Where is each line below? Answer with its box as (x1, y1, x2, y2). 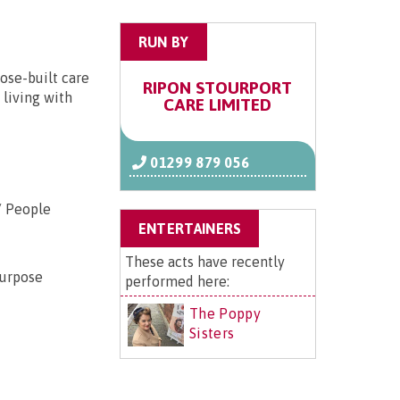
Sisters (189, 325, 235, 342)
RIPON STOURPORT (143, 78, 293, 98)
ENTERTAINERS (137, 221, 242, 237)
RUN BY (137, 34, 189, 51)
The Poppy (189, 305, 261, 322)
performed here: (124, 273, 229, 290)
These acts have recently (124, 254, 285, 271)
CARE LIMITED (163, 95, 272, 115)
